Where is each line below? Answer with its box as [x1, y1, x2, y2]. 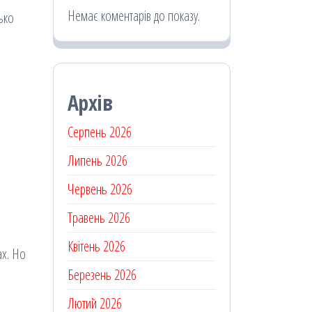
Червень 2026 [68, 180, 132, 199]
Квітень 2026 [68, 237, 125, 256]
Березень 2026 [68, 265, 136, 285]
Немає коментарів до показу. [68, 6, 200, 26]
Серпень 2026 [68, 123, 132, 142]
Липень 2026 [68, 151, 127, 171]
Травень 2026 [68, 208, 130, 228]
